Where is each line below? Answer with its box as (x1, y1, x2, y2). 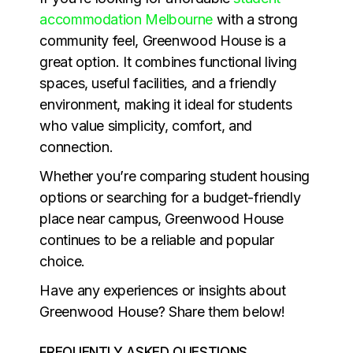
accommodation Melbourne (39, 10, 214, 28)
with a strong (213, 10, 299, 28)
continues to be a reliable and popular (39, 231, 274, 248)
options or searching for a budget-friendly (39, 188, 301, 206)
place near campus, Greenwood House (39, 210, 284, 227)
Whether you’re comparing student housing (39, 167, 310, 184)
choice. (39, 252, 85, 269)
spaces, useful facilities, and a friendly (39, 74, 277, 91)
